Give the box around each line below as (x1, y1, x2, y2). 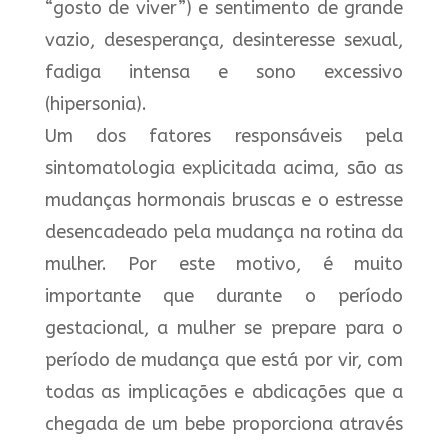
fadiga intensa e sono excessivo (44, 60, 404, 83)
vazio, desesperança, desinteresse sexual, (44, 28, 404, 51)
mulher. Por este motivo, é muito (44, 252, 404, 275)
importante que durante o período (44, 284, 404, 307)
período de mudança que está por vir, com (44, 348, 404, 371)
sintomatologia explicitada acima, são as (44, 156, 404, 179)
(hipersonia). (44, 92, 147, 115)
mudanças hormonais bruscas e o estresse (44, 188, 404, 211)
